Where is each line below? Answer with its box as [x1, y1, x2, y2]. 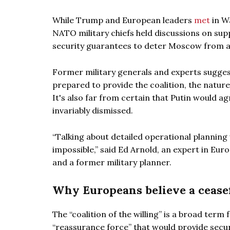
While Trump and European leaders [52, 15, 194, 25]
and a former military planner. [52, 157, 171, 167]
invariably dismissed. [52, 105, 133, 116]
